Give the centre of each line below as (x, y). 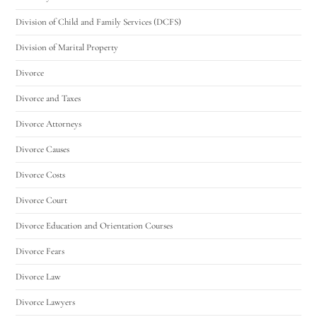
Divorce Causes (43, 149)
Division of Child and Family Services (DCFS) (99, 22)
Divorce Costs (41, 174)
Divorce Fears (40, 251)
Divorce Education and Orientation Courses (94, 225)
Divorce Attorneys (49, 123)
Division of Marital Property (67, 47)
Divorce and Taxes (48, 98)
